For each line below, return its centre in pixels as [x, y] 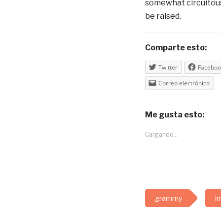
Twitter [168, 67]
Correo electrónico [184, 83]
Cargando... [161, 134]
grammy [168, 198]
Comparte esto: [176, 47]
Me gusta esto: [174, 114]
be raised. [163, 16]
